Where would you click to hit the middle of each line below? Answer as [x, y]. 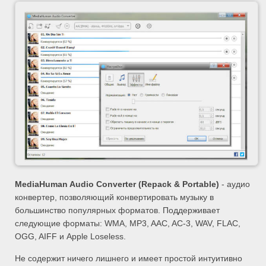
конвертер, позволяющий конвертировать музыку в [114, 197]
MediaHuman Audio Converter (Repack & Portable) [117, 184]
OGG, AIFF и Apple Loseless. [70, 237]
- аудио [235, 184]
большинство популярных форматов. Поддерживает [117, 210]
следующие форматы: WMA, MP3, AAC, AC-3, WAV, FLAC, [128, 224]
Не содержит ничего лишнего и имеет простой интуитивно [129, 259]
